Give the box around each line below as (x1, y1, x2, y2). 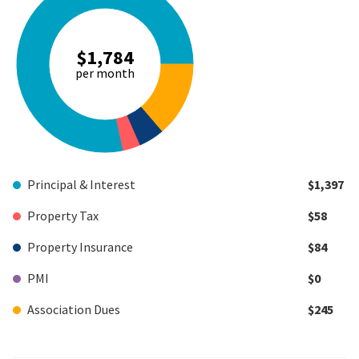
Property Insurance (27, 239, 133, 255)
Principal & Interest (27, 176, 135, 192)
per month (75, 65, 135, 82)
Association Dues (27, 301, 120, 317)
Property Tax (27, 208, 99, 224)
